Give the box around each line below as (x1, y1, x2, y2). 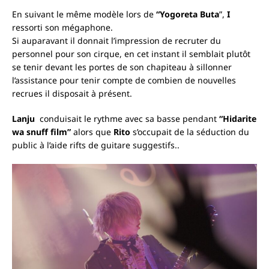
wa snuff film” (12, 126, 71, 138)
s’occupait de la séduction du (133, 126, 249, 138)
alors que (71, 126, 113, 138)
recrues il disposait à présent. (12, 88, 132, 100)
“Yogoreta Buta (156, 8, 219, 20)
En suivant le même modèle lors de (12, 8, 156, 20)
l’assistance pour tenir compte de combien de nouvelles (12, 74, 236, 86)
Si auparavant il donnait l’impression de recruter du (12, 35, 221, 47)
